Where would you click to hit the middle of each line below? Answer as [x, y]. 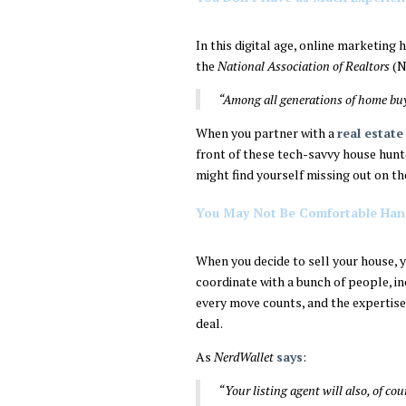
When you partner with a [266, 133]
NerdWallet [244, 356]
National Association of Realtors [304, 66]
